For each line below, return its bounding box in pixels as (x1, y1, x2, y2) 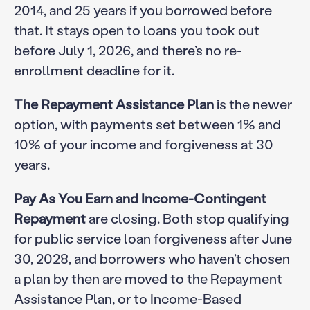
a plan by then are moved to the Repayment (13, 268, 282, 287)
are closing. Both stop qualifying (85, 208, 289, 227)
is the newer (213, 94, 292, 113)
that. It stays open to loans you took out (13, 20, 259, 39)
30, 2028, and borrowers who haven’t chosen (13, 248, 290, 267)
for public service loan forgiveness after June (13, 228, 292, 247)
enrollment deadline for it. (13, 60, 174, 79)
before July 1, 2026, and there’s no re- (13, 40, 242, 59)
